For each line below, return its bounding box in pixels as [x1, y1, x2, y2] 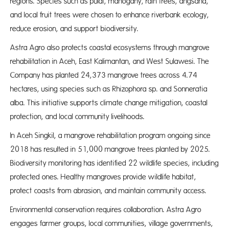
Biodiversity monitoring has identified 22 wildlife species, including [10, 159, 219, 168]
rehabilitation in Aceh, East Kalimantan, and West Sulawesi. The [10, 57, 209, 66]
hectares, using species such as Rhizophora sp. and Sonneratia [10, 85, 208, 94]
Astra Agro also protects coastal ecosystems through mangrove [10, 43, 210, 52]
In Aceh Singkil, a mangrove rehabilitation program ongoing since [10, 131, 211, 140]
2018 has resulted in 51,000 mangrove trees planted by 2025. [10, 145, 210, 154]
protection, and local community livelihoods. [10, 112, 145, 121]
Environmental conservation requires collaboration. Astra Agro [10, 205, 201, 214]
